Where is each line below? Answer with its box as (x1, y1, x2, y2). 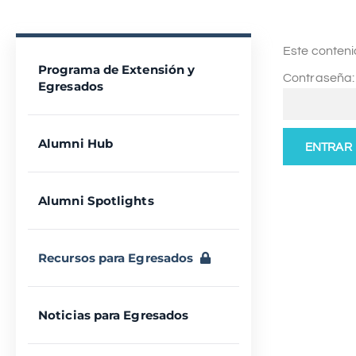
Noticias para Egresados (38, 308, 189, 323)
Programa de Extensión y (38, 62, 195, 77)
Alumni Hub (38, 136, 113, 151)
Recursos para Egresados (38, 250, 200, 265)
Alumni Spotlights (38, 193, 154, 208)
